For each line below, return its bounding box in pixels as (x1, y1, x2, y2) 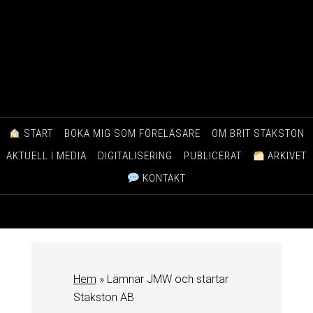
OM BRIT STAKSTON (211, 127, 305, 140)
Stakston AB (73, 290, 134, 304)
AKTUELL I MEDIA (6, 150, 87, 163)
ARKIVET (265, 150, 307, 163)
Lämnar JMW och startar (106, 272, 228, 286)
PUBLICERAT (183, 150, 242, 163)
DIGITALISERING (97, 150, 173, 163)
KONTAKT (139, 172, 186, 185)
